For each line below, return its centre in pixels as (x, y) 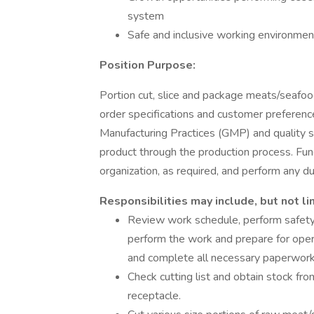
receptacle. (156, 296)
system (146, 16)
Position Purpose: (148, 65)
